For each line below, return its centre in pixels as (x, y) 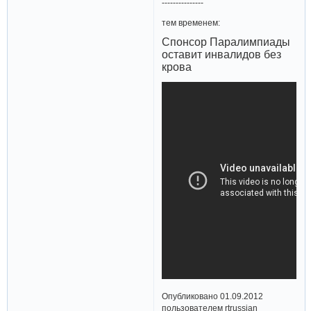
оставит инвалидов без (222, 55)
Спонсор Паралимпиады (226, 42)
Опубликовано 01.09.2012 (213, 296)
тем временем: (191, 22)
